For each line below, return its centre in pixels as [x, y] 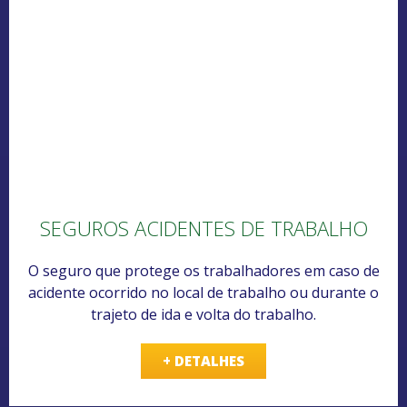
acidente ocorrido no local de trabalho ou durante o [203, 293]
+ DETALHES [203, 361]
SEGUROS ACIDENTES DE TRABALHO [203, 228]
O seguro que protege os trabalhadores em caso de [203, 271]
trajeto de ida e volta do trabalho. [203, 315]
